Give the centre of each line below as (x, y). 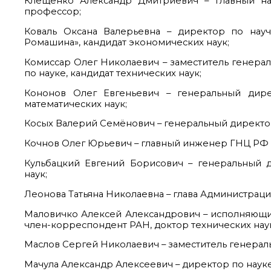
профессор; (53, 12)
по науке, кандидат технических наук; (113, 73)
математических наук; (76, 104)
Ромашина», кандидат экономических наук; (127, 43)
